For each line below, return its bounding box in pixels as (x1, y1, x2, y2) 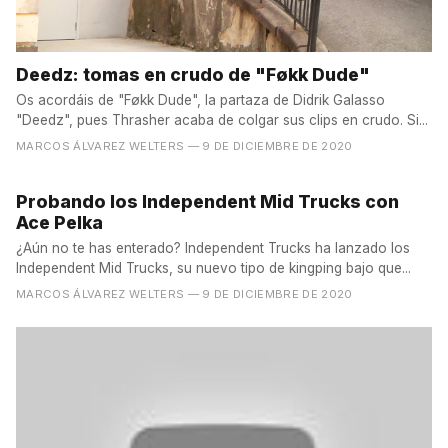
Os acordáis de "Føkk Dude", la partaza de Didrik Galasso (16, 91, 385, 108)
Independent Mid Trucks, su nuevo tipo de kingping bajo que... (16, 259, 411, 276)
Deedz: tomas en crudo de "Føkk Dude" (16, 64, 370, 86)
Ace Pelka (16, 211, 103, 233)
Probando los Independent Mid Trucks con (16, 190, 399, 212)
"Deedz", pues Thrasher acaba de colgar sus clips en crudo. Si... (16, 111, 428, 128)
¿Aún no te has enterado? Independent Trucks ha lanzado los (16, 239, 410, 256)
